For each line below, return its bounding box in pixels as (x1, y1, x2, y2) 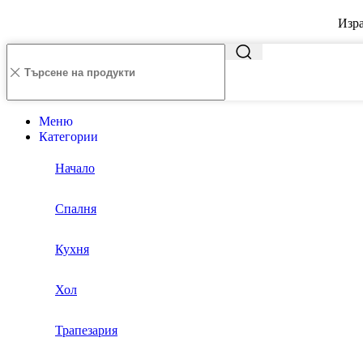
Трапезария (55, 323, 117, 338)
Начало (55, 161, 95, 176)
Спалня (55, 202, 96, 216)
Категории (39, 130, 98, 144)
